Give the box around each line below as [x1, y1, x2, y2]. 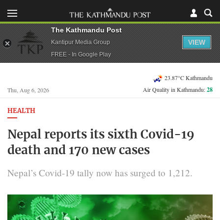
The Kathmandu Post [51, 26, 122, 34]
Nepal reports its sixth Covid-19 [7, 129, 194, 141]
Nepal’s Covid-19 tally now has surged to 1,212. [7, 166, 192, 179]
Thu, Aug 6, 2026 [7, 86, 49, 94]
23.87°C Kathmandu [165, 73, 213, 82]
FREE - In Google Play [51, 51, 111, 58]
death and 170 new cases [7, 144, 150, 157]
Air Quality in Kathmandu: [143, 85, 207, 93]
